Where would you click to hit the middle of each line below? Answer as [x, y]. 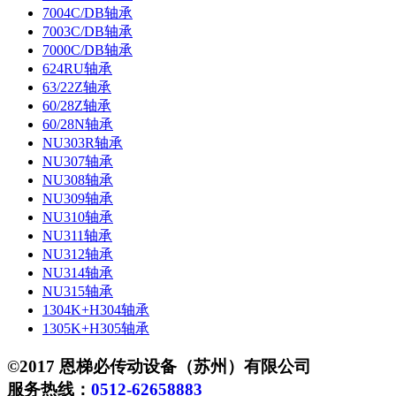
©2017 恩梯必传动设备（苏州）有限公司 [159, 366]
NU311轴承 [77, 235]
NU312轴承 [78, 254]
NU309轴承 [78, 198]
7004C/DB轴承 [88, 12]
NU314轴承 [78, 272]
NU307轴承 [78, 161]
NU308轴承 [78, 179]
